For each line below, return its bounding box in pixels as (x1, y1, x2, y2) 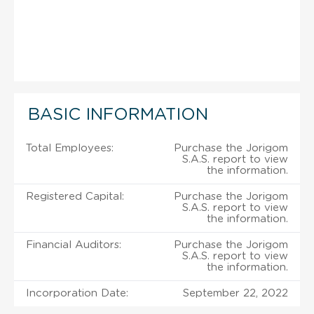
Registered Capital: (26, 191, 124, 202)
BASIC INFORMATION (28, 106, 208, 123)
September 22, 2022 (183, 287, 288, 299)
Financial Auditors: (26, 239, 121, 250)
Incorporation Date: (26, 287, 128, 299)
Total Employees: (26, 142, 114, 153)
